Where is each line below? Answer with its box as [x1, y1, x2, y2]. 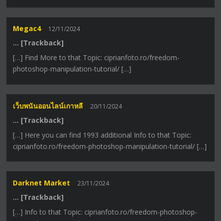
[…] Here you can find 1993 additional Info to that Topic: [13, 130, 192, 140]
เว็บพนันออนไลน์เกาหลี [13, 101, 83, 110]
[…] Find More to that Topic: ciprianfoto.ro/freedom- [13, 53, 180, 63]
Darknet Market [13, 178, 71, 187]
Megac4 [13, 24, 41, 34]
